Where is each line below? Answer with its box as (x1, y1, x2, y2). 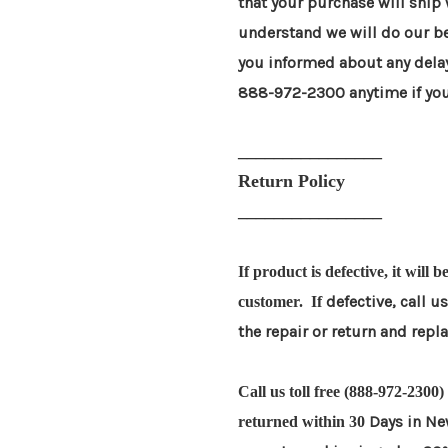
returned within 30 (238, 413, 369, 431)
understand (238, 23, 326, 43)
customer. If (238, 293, 326, 311)
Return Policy (238, 171, 345, 192)
